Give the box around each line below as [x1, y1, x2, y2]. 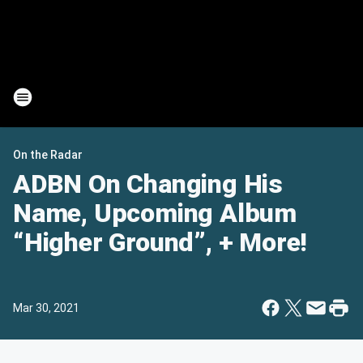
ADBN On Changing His [13, 169, 283, 199]
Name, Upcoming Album [13, 198, 297, 228]
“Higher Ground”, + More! [13, 227, 308, 258]
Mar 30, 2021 [13, 301, 79, 314]
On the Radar [13, 148, 83, 161]
